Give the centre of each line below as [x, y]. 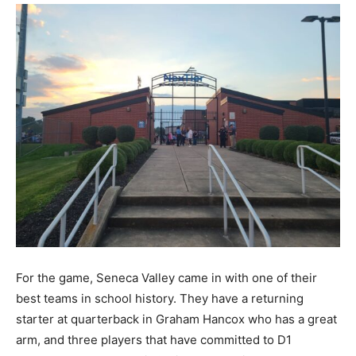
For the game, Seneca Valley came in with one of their [166, 277]
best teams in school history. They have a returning [160, 298]
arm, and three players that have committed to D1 [154, 339]
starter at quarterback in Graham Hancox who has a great [176, 319]
